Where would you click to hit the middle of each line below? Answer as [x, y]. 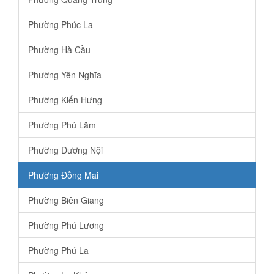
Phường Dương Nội [65, 150]
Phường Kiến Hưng [65, 100]
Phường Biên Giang [66, 200]
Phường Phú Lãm [62, 125]
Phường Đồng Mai [63, 175]
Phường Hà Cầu [59, 50]
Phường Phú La [58, 250]
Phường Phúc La [61, 25]
